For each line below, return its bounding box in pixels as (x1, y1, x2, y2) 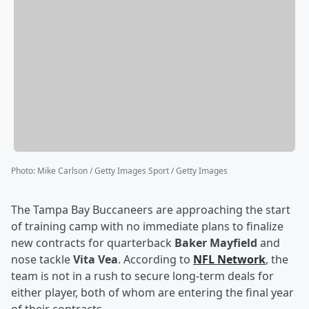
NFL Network (193, 252, 266, 268)
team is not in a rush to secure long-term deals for (11, 268, 274, 284)
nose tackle (11, 252, 73, 268)
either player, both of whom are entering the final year (11, 285, 294, 301)
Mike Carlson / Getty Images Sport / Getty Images (37, 165, 228, 177)
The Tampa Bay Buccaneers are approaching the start (11, 202, 290, 218)
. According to (118, 252, 193, 268)
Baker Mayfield (175, 235, 257, 251)
